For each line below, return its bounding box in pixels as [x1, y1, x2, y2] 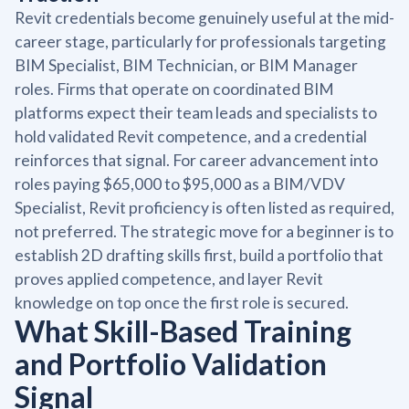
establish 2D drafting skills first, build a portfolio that [15, 245, 383, 265]
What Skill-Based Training [15, 312, 351, 349]
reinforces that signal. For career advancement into [15, 150, 378, 170]
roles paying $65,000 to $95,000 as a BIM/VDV [15, 173, 345, 194]
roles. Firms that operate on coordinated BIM [15, 79, 334, 99]
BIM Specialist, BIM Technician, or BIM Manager [15, 55, 358, 75]
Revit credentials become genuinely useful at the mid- [15, 7, 394, 27]
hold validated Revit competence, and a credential [15, 126, 367, 146]
